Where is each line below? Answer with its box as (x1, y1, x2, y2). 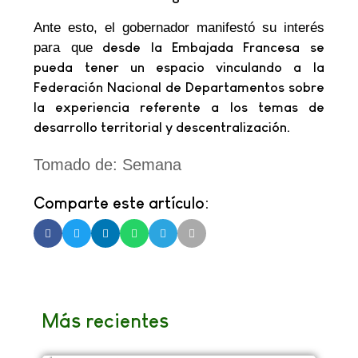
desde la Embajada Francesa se (92, 39, 324, 55)
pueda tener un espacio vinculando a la (34, 59, 324, 75)
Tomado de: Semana (34, 156, 182, 174)
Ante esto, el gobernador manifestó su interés (34, 19, 324, 35)
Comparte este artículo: (34, 194, 209, 213)
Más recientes (41, 309, 169, 332)
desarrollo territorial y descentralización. (34, 119, 292, 135)
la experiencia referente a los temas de (34, 99, 324, 115)
